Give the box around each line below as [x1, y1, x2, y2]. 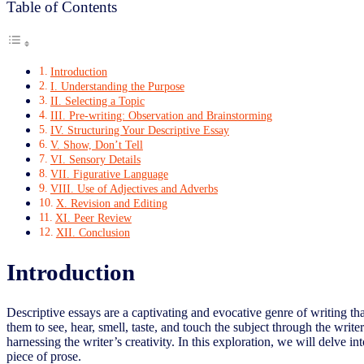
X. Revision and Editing [55, 196, 167, 210]
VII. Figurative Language [50, 167, 168, 180]
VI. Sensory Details [50, 152, 141, 166]
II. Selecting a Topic [50, 93, 145, 107]
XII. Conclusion [55, 225, 130, 239]
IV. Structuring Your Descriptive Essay [50, 123, 229, 136]
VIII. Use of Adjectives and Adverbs [50, 181, 218, 195]
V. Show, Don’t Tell [50, 137, 143, 151]
